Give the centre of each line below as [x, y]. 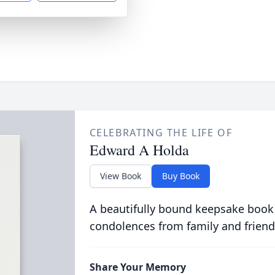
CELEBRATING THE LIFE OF [161, 133]
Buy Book [180, 176]
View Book [120, 176]
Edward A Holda [139, 150]
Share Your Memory [137, 267]
